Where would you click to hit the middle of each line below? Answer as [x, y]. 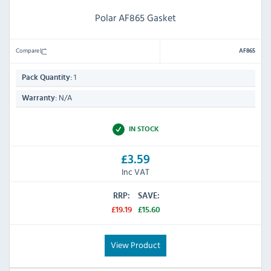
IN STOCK [144, 129]
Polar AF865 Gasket [135, 18]
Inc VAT [135, 171]
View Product [135, 244]
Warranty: [39, 99]
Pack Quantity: [47, 78]
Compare [28, 51]
